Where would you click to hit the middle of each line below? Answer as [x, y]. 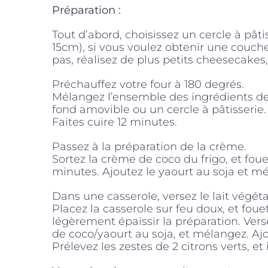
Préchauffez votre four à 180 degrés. [148, 85]
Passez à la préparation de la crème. [149, 147]
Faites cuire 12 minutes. [115, 122]
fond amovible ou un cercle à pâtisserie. [159, 110]
